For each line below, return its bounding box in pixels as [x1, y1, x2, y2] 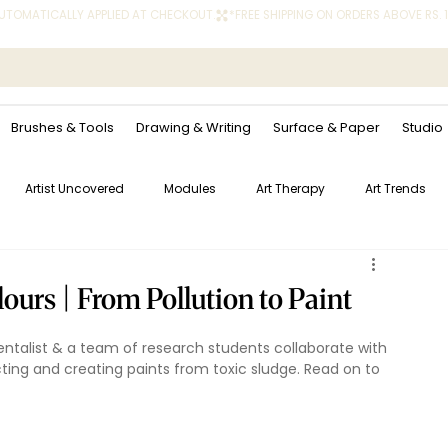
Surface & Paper [272, 117, 380, 137]
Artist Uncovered [25, 180, 124, 198]
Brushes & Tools [10, 117, 114, 137]
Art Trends [365, 180, 426, 198]
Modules [164, 180, 216, 198]
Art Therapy [256, 180, 325, 198]
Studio [401, 117, 443, 137]
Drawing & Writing [135, 117, 251, 137]
